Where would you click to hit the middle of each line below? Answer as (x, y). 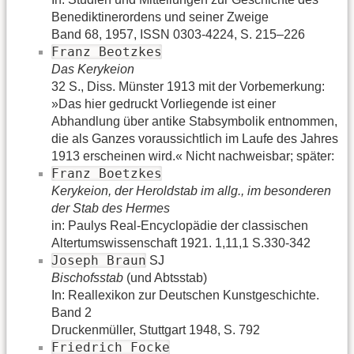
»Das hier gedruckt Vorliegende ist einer (164, 104)
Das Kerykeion (93, 69)
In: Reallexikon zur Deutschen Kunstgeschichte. (185, 295)
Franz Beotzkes (107, 51)
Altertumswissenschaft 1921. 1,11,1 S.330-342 (181, 243)
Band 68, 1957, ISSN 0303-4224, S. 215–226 (178, 34)
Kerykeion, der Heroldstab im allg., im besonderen (191, 190)
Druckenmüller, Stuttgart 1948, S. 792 (156, 330)
